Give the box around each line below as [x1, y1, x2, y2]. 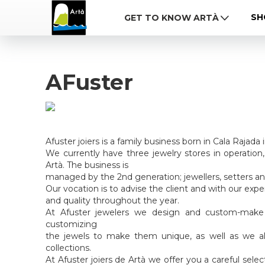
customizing [46, 219, 97, 230]
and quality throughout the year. [46, 195, 179, 206]
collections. [46, 243, 91, 253]
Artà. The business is [46, 160, 128, 170]
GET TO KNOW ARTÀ [124, 12, 219, 23]
